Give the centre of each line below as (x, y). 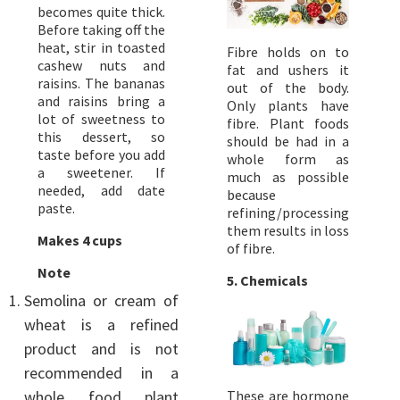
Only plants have (288, 105)
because (251, 194)
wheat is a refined (101, 324)
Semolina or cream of (101, 300)
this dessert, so (101, 136)
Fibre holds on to (288, 51)
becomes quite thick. (101, 11)
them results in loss (288, 230)
